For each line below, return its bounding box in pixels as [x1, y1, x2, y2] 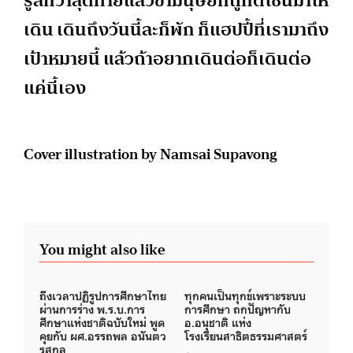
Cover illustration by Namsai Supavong [24, 141, 277, 168]
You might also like [39, 236, 165, 263]
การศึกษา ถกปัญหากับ [184, 301, 291, 317]
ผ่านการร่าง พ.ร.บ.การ [39, 301, 145, 317]
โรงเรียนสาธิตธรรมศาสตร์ [184, 328, 307, 344]
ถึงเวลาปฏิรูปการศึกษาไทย [39, 288, 166, 303]
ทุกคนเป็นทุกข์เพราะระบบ [184, 288, 306, 303]
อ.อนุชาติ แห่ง [184, 314, 251, 330]
